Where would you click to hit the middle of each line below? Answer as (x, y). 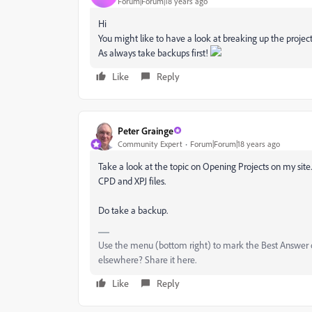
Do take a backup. (133, 210)
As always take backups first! (154, 53)
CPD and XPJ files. (132, 181)
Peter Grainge (146, 130)
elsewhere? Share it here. (147, 259)
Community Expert (150, 143)
